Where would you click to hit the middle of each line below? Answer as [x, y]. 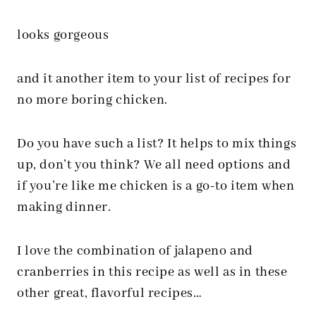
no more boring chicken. [92, 100]
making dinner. [66, 207]
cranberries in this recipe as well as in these [152, 272]
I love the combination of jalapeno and [135, 251]
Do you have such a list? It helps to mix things [157, 144]
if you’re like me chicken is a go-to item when [156, 186]
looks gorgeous [63, 35]
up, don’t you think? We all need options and [154, 165]
